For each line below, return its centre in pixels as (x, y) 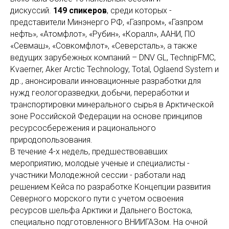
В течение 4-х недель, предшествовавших (89, 152)
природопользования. (51, 140)
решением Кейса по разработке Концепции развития (110, 187)
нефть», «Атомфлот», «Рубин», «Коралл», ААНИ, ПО (103, 34)
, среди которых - (139, 11)
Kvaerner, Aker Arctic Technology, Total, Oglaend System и (114, 70)
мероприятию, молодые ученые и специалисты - (100, 164)
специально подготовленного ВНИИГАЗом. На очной (109, 222)
